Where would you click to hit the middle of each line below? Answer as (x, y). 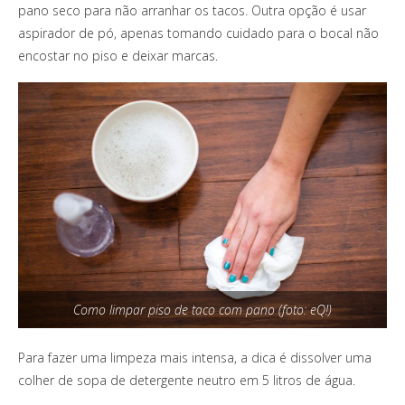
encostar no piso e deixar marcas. (118, 56)
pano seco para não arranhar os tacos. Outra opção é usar (192, 11)
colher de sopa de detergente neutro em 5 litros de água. (187, 380)
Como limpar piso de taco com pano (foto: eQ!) (202, 309)
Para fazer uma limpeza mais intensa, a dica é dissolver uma (195, 357)
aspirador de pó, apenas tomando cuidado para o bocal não (198, 33)
